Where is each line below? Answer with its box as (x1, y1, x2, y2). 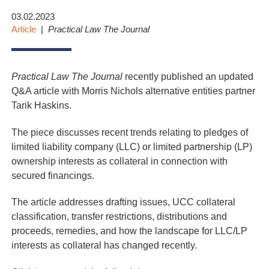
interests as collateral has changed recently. (11, 240, 198, 251)
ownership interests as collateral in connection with (11, 155, 228, 166)
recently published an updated (122, 71, 254, 82)
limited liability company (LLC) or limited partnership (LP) (11, 141, 253, 152)
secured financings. (11, 169, 95, 181)
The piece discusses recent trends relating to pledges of (11, 126, 249, 138)
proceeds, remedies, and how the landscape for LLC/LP (11, 225, 248, 237)
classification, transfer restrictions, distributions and (11, 211, 228, 222)
